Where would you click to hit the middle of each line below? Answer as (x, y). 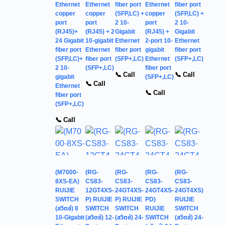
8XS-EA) (67, 181)
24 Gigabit (70, 40)
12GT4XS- (99, 190)
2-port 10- (159, 40)
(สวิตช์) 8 (67, 208)
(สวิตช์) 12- (99, 217)
